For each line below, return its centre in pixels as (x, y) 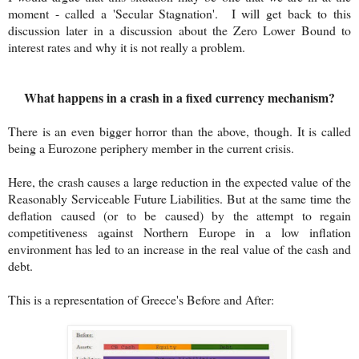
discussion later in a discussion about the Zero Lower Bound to (179, 30)
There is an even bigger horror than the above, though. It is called (179, 131)
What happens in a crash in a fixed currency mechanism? (179, 97)
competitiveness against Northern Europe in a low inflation (179, 232)
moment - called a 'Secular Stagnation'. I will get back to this (179, 13)
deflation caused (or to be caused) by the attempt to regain (179, 215)
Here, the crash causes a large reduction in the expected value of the (179, 181)
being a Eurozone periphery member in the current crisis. (151, 147)
